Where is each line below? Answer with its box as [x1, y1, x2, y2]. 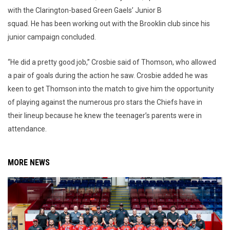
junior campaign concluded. [8, 33, 96, 41]
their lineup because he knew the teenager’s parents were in [8, 111, 202, 120]
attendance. [8, 125, 47, 133]
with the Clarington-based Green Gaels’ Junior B [8, 6, 162, 14]
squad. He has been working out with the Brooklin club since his [8, 20, 210, 28]
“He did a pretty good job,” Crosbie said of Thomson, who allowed [8, 58, 216, 66]
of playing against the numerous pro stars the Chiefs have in [8, 98, 202, 106]
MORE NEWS [8, 158, 50, 167]
